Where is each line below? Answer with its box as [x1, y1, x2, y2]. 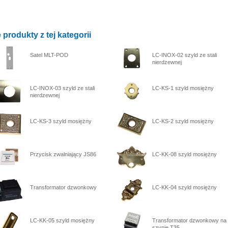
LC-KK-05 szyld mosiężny [30, 217, 95, 223]
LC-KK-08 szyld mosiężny [152, 151, 217, 157]
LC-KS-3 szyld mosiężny [30, 118, 92, 124]
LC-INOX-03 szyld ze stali [30, 85, 95, 91]
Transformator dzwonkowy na [152, 217, 226, 223]
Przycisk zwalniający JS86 [30, 151, 96, 157]
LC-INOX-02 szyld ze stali [152, 52, 217, 58]
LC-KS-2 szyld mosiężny [152, 118, 214, 124]
